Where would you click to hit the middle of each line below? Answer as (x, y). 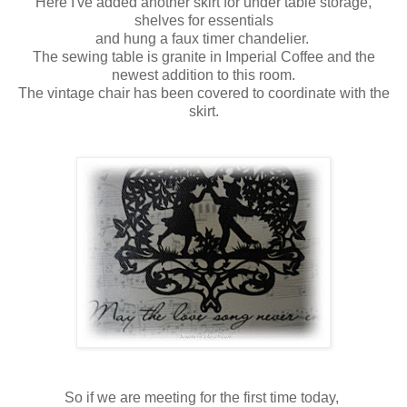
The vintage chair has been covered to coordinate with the (203, 93)
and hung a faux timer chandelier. (203, 38)
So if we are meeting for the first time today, (203, 397)
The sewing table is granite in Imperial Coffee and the (203, 56)
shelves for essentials (203, 20)
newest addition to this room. (203, 74)
